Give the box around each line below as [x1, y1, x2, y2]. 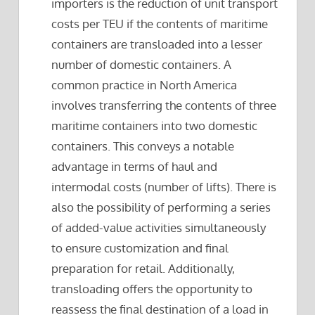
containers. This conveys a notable [51, 139, 235, 154]
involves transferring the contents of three [51, 98, 277, 113]
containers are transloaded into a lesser [51, 37, 263, 52]
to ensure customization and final [51, 240, 229, 256]
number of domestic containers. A [51, 57, 232, 72]
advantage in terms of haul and [51, 159, 218, 174]
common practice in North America [51, 77, 238, 93]
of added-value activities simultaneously [51, 220, 266, 236]
